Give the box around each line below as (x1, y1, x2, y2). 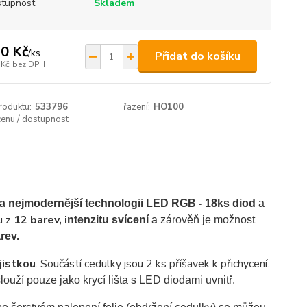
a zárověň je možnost (148, 214, 255, 225)
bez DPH (12, 58, 45, 70)
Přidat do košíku (154, 49, 241, 64)
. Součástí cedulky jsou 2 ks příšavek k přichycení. (35, 256, 269, 271)
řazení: (123, 101, 151, 113)
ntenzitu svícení (66, 214, 149, 225)
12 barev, (13, 212, 64, 228)
